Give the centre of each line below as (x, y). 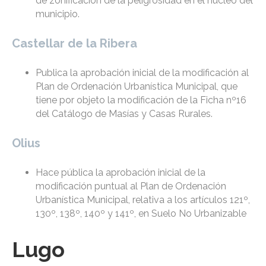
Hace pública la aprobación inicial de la (121, 173)
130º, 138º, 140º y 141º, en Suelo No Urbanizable (141, 214)
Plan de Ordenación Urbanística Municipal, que (137, 87)
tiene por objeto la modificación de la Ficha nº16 (141, 100)
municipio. (58, 14)
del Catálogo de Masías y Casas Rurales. (124, 114)
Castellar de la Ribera (75, 44)
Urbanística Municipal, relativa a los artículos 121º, (143, 200)
